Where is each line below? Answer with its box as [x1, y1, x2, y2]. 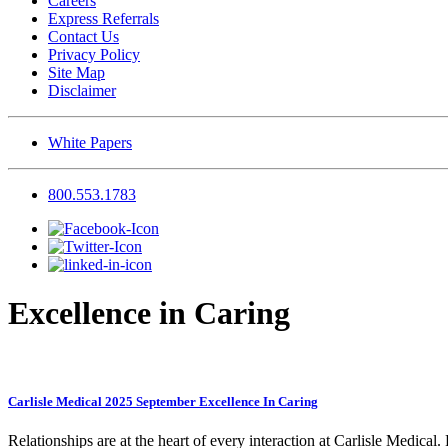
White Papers [48, 134, 132, 151]
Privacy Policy [48, 46, 140, 63]
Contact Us [48, 28, 119, 45]
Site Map [48, 64, 105, 81]
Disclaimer [48, 82, 116, 99]
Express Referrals [48, 10, 159, 27]
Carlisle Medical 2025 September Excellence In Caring [8, 394, 318, 410]
